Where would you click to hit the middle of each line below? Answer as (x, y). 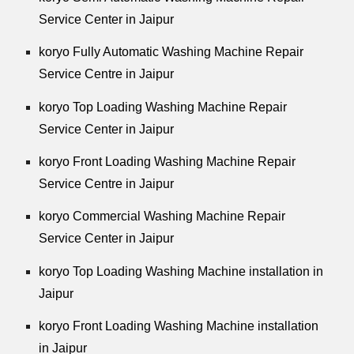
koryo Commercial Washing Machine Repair (162, 217)
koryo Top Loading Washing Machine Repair (163, 107)
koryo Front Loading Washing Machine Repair (168, 162)
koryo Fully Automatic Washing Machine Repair (171, 52)
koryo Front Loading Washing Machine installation (179, 326)
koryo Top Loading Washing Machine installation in (181, 271)
